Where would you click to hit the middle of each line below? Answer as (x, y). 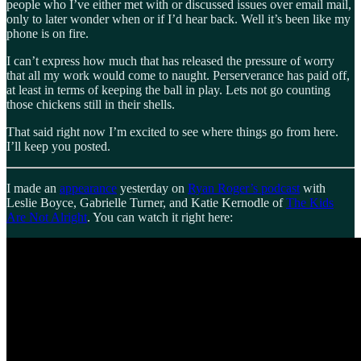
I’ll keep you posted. (58, 146)
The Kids (310, 202)
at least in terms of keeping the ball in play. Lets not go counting (168, 89)
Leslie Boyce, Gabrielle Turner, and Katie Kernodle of (146, 202)
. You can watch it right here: (160, 217)
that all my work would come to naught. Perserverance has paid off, (178, 75)
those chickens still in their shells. (91, 104)
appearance (88, 188)
